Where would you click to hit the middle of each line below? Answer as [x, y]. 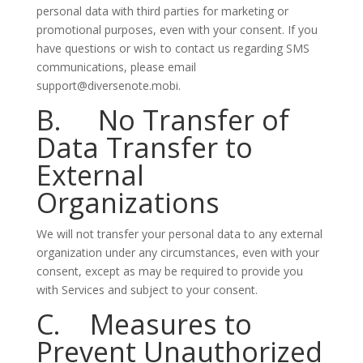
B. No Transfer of [162, 120]
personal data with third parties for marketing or [162, 11]
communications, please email [116, 67]
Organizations [128, 203]
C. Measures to [144, 324]
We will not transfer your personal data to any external [179, 234]
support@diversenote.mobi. [108, 85]
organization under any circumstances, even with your [177, 252]
